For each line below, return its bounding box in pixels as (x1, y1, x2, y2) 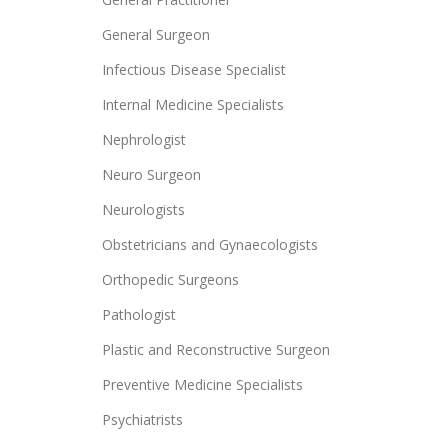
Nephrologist (102, 129, 186, 149)
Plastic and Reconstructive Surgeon (102, 339, 330, 359)
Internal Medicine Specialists (102, 94, 284, 114)
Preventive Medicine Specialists (102, 374, 303, 394)
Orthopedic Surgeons (102, 269, 239, 289)
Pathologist (102, 304, 176, 324)
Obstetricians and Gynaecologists (102, 234, 318, 254)
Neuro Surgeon (102, 164, 201, 184)
